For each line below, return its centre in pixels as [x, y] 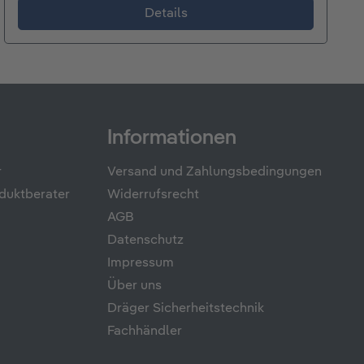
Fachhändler [145, 332]
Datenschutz [145, 241]
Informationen [172, 139]
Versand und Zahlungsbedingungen [214, 173]
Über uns [134, 286]
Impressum [141, 264]
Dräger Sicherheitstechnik [186, 309]
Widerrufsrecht [153, 195]
